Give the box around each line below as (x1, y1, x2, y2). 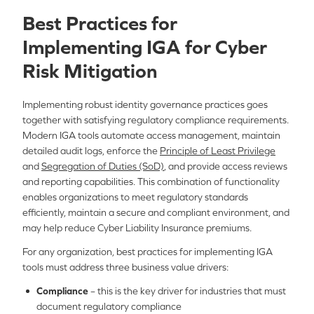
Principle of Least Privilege (160, 145, 275, 156)
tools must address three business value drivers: (22, 261, 228, 273)
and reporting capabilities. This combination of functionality (22, 176, 280, 187)
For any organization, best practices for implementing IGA (22, 246, 273, 257)
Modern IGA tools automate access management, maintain (22, 130, 280, 141)
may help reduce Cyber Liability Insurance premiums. (22, 222, 252, 233)
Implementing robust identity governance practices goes (22, 99, 268, 110)
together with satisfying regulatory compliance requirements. (22, 114, 289, 125)
